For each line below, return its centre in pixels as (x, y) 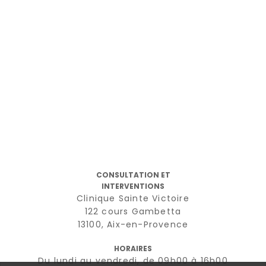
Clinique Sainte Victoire (133, 198)
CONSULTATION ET (133, 175)
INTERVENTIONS (133, 186)
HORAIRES (133, 248)
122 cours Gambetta (133, 211)
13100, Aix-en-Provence (133, 224)
